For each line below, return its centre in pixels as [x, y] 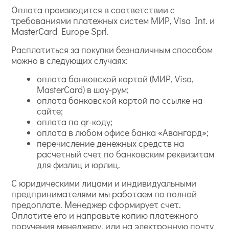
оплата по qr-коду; [75, 122]
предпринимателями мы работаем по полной [104, 194]
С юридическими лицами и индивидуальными [104, 183]
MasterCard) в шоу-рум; [83, 90]
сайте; [50, 111]
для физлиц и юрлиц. [79, 165]
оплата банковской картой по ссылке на [120, 100]
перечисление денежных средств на [111, 143]
